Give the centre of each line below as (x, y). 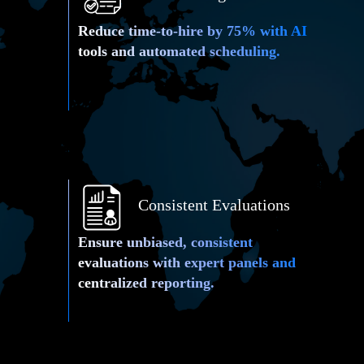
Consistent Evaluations (214, 204)
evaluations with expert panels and (186, 262)
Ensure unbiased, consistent (165, 242)
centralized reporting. (146, 282)
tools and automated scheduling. (179, 51)
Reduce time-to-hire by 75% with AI (192, 30)
